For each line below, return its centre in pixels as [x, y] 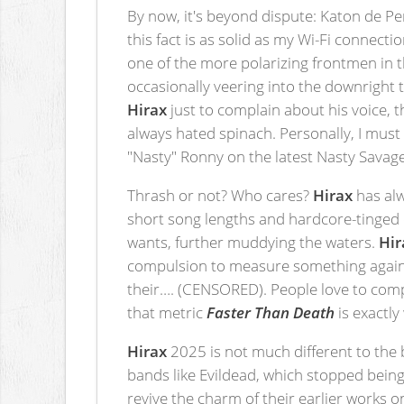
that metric [167, 312]
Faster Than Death [271, 312]
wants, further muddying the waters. [253, 242]
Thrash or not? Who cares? [220, 195]
